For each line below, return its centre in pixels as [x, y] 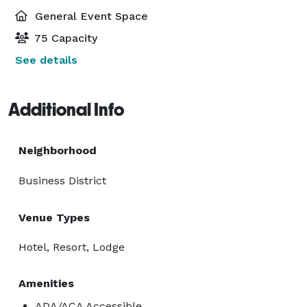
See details [46, 60]
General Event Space [90, 16]
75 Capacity [64, 38]
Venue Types [54, 217]
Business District [62, 180]
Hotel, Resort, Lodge [72, 247]
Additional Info [66, 109]
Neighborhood [58, 150]
